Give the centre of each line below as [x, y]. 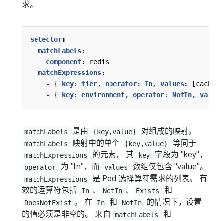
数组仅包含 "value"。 [169, 166]
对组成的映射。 [167, 131]
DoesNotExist [48, 203]
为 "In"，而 [80, 166]
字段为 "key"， [180, 155]
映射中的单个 [96, 143]
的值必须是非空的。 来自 [67, 214]
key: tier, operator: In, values [123, 84]
